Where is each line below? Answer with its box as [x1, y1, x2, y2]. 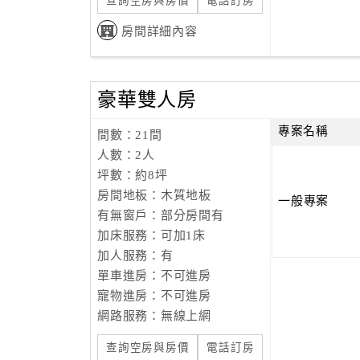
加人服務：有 [97, 249, 174, 262]
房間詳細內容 [121, 25, 198, 38]
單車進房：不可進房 [97, 269, 211, 282]
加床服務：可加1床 [97, 229, 206, 242]
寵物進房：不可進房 [97, 289, 211, 302]
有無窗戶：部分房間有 [97, 209, 224, 222]
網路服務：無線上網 [97, 309, 211, 322]
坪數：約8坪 [97, 169, 168, 182]
